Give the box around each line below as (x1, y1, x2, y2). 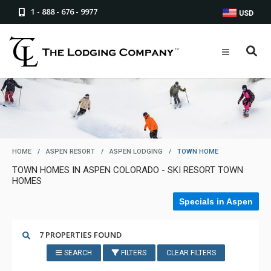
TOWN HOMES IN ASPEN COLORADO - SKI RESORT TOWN (12, 165, 243, 175)
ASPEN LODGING (109, 148, 163, 155)
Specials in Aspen (179, 197, 253, 206)
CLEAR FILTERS (166, 249, 216, 257)
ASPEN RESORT (46, 148, 95, 155)
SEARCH (62, 249, 92, 257)
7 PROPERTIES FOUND (39, 229, 122, 240)
